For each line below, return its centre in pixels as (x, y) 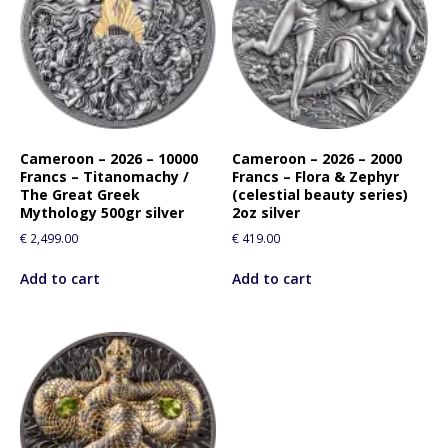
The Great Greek (80, 195)
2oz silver (266, 213)
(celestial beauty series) (320, 195)
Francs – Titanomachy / (104, 177)
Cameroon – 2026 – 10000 (109, 159)
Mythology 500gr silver (102, 213)
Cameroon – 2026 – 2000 (317, 159)
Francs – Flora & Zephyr (316, 177)
